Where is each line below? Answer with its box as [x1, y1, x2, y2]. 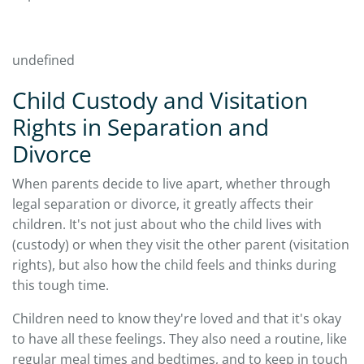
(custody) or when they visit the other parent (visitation [12, 235, 349, 253]
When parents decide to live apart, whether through [12, 174, 331, 193]
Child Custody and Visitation [12, 84, 308, 115]
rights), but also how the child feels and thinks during [12, 255, 336, 274]
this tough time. [12, 275, 109, 294]
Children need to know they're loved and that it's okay [12, 309, 341, 327]
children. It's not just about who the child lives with [12, 214, 322, 233]
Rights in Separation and [12, 110, 269, 142]
